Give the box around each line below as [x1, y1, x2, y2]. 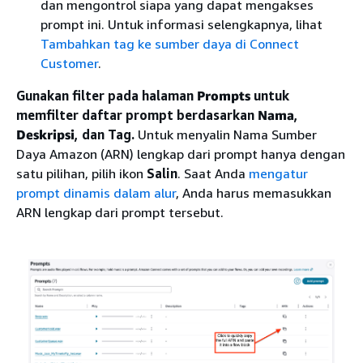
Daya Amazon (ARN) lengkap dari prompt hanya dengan [16, 145, 345, 162]
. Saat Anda [177, 164, 249, 181]
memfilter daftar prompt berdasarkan [16, 106, 258, 123]
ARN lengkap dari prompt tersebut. [16, 203, 224, 220]
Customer [41, 54, 98, 71]
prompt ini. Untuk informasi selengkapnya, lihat [41, 15, 322, 32]
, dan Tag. [75, 126, 135, 143]
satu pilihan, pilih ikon [16, 164, 147, 181]
